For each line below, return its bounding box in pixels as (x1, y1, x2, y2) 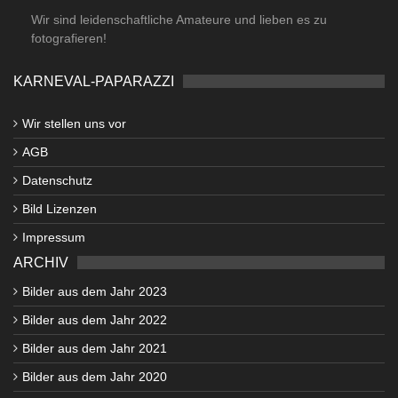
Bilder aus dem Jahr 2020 (22, 369, 167, 384)
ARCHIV (13, 254, 68, 270)
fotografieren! (31, 30, 107, 45)
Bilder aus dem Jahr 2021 (22, 340, 167, 355)
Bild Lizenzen (22, 201, 97, 216)
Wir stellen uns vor (22, 115, 126, 131)
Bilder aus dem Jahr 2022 (22, 312, 167, 327)
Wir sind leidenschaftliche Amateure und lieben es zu (31, 12, 327, 27)
